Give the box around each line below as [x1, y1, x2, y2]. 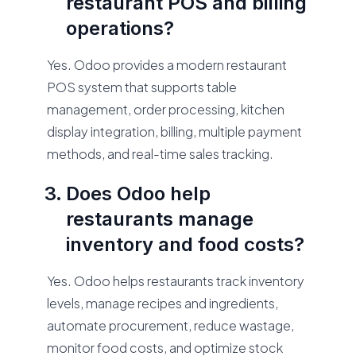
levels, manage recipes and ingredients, [47, 295, 279, 311]
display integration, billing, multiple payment [47, 123, 303, 140]
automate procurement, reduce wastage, [47, 317, 295, 334]
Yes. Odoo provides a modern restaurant [47, 56, 288, 73]
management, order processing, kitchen [47, 101, 285, 118]
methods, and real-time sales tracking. [47, 145, 274, 162]
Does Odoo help [66, 182, 211, 205]
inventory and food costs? [66, 233, 305, 256]
